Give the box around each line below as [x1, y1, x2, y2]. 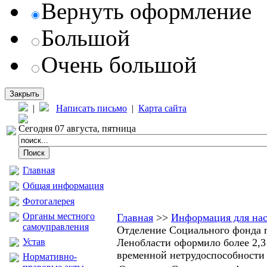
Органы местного [23, 211, 95, 221]
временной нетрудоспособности [117, 249, 265, 261]
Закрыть [10, 89, 39, 98]
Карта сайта [138, 103, 187, 113]
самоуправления [23, 222, 89, 232]
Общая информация [23, 181, 104, 191]
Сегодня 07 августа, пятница [18, 123, 136, 133]
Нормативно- [23, 252, 77, 262]
